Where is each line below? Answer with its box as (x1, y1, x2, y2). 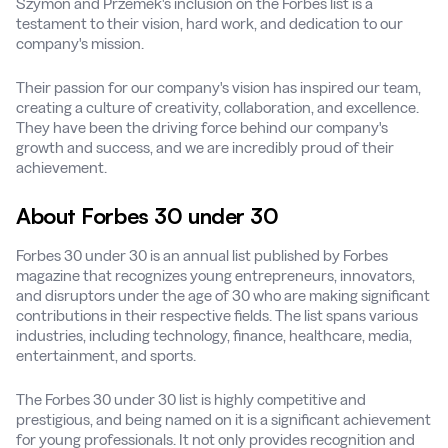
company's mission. (16, 35, 144, 53)
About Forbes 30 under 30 (16, 202, 279, 230)
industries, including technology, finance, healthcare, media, (16, 327, 412, 345)
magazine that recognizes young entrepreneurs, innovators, (16, 267, 415, 285)
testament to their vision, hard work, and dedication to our (16, 15, 403, 33)
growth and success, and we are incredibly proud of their (16, 139, 394, 157)
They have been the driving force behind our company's (16, 119, 388, 137)
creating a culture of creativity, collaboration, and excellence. (16, 99, 419, 117)
